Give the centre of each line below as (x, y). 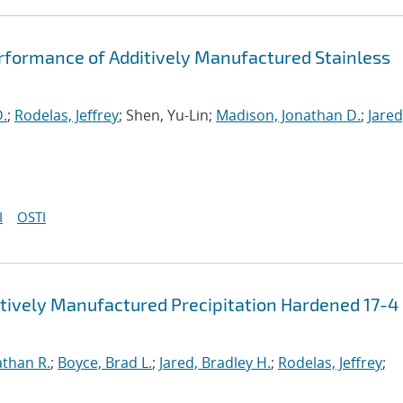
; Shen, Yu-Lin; (167, 115)
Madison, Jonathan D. (288, 115)
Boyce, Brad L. (105, 363)
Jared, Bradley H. (215, 363)
